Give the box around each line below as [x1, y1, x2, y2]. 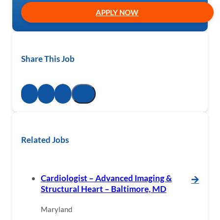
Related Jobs [21, 135, 69, 145]
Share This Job [21, 54, 75, 64]
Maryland [40, 204, 72, 214]
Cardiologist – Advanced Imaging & [40, 173, 172, 184]
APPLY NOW [96, 7, 139, 17]
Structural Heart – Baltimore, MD [40, 184, 166, 194]
